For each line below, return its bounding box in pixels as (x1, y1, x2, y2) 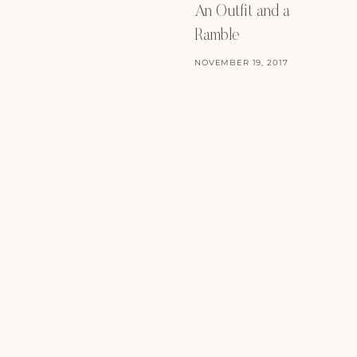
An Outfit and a (194, 4, 290, 21)
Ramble (194, 28, 240, 45)
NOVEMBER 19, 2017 (194, 57, 288, 69)
